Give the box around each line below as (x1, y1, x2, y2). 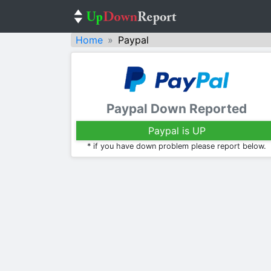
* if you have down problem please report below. (87, 142, 266, 151)
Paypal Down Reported (106, 101, 247, 117)
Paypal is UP (148, 125, 206, 137)
